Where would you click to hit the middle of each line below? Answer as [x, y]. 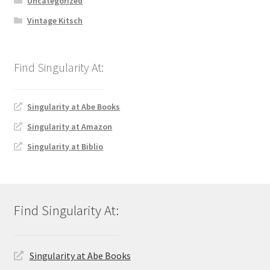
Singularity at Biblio [65, 147]
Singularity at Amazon [70, 127]
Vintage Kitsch [55, 20]
